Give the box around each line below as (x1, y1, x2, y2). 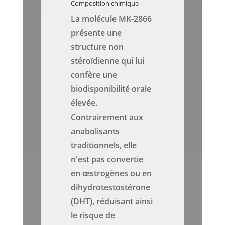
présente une (71, 27, 122, 39)
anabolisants (71, 126, 120, 137)
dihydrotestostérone (71, 182, 151, 193)
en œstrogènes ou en (71, 168, 152, 179)
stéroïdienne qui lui (71, 55, 145, 67)
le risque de (71, 210, 116, 221)
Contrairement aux (71, 111, 144, 123)
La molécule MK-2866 (71, 13, 152, 25)
